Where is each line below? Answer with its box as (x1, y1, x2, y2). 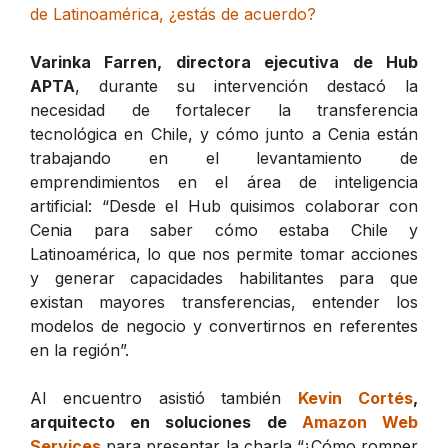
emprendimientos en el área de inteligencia (30, 171, 418, 192)
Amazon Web (301, 411, 419, 432)
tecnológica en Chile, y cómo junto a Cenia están (30, 123, 418, 144)
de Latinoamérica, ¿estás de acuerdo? (30, 3, 316, 24)
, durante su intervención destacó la (75, 75, 418, 96)
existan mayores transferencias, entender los (30, 291, 418, 312)
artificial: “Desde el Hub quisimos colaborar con (30, 195, 418, 216)
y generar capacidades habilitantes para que (30, 267, 418, 288)
